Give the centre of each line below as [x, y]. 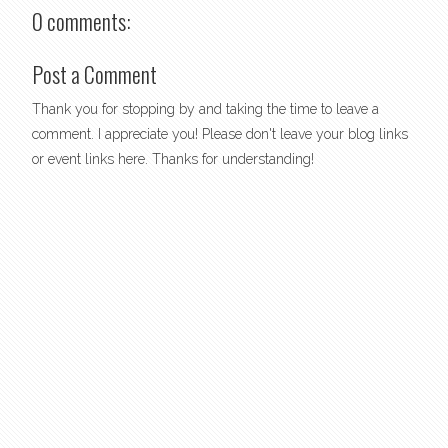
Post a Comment [95, 74]
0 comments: [82, 20]
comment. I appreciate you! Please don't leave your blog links [220, 134]
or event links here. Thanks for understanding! [173, 159]
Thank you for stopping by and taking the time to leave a [206, 109]
